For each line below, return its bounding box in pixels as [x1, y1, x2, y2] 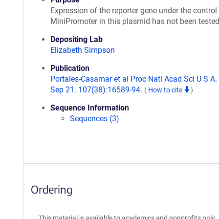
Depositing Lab [50, 35, 103, 44]
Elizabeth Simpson [50, 45, 115, 55]
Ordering [31, 182, 72, 196]
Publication [50, 64, 89, 73]
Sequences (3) [70, 114, 119, 123]
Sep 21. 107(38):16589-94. [50, 85, 144, 94]
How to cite [148, 86, 184, 94]
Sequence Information [50, 103, 129, 112]
